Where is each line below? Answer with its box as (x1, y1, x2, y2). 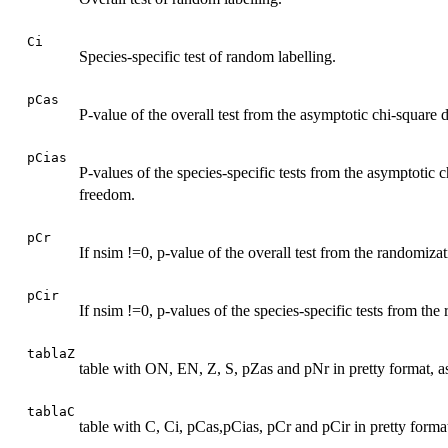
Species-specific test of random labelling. (79, 47, 336, 65)
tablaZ (27, 345, 75, 361)
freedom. (79, 185, 135, 203)
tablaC (27, 403, 75, 419)
